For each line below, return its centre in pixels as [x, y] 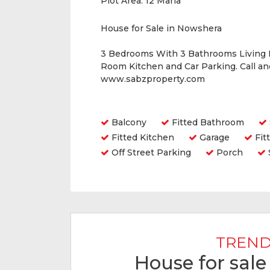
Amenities [129, 104]
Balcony [128, 122]
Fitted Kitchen [142, 137]
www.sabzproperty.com [153, 79]
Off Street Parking [150, 152]
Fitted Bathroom [207, 122]
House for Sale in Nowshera [161, 28]
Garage [213, 137]
